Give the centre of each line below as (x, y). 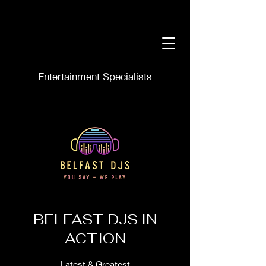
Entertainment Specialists (95, 76)
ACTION (95, 238)
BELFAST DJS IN (95, 219)
